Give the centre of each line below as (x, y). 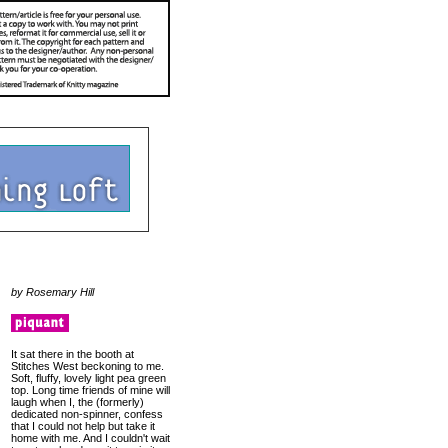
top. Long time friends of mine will (90, 390)
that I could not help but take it (83, 426)
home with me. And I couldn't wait (90, 438)
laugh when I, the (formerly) (77, 402)
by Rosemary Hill (52, 292)
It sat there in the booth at (72, 354)
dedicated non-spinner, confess (87, 414)
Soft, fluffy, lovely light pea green (88, 378)
